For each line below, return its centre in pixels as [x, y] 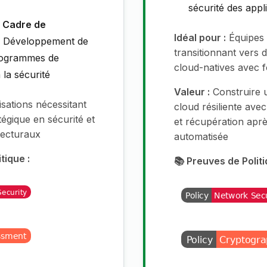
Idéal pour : [200, 38]
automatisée [201, 137]
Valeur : [192, 92]
